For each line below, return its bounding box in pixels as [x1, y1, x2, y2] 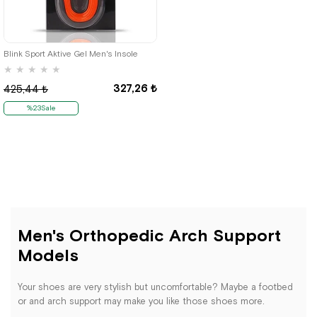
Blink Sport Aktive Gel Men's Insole [4, 48, 138, 59]
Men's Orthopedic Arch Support [18, 225, 281, 245]
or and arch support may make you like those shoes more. [18, 296, 265, 307]
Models [18, 245, 79, 265]
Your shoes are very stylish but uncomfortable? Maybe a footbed [18, 282, 293, 293]
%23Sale [27, 103, 56, 112]
